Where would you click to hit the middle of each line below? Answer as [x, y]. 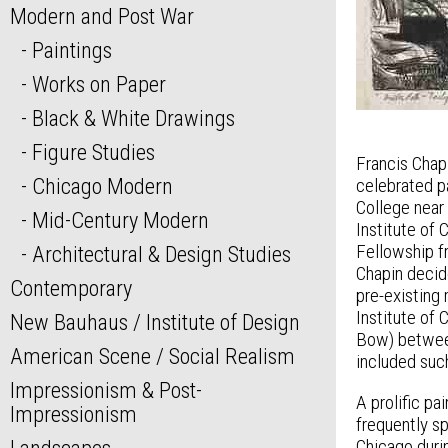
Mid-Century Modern [120, 220]
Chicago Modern [102, 186]
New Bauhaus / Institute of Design [155, 322]
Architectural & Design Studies [161, 254]
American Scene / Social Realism [152, 356]
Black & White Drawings [133, 118]
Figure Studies [93, 152]
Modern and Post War [102, 16]
